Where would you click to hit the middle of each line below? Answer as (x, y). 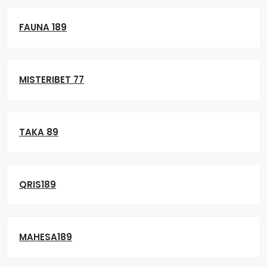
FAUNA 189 (43, 27)
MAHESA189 (46, 237)
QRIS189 (38, 184)
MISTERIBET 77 (52, 80)
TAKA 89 (39, 132)
